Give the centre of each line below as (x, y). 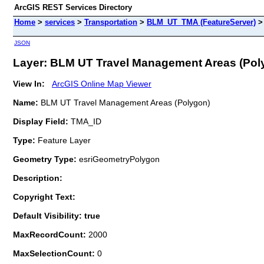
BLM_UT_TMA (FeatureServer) (201, 22)
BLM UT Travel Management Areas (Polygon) (124, 102)
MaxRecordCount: (51, 234)
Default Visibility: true (57, 215)
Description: (38, 178)
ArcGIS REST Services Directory (73, 7)
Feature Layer (64, 140)
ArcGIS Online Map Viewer (102, 83)
